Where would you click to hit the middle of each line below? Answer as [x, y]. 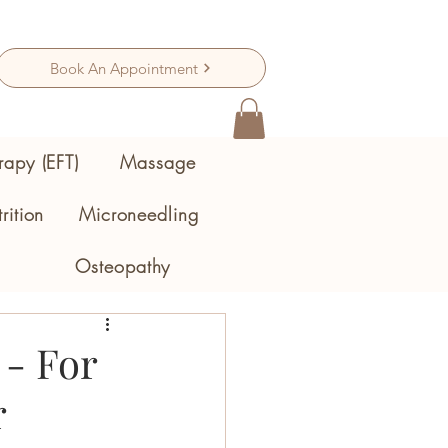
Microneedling [138, 213]
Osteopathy [123, 265]
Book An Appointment [124, 68]
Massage [158, 161]
